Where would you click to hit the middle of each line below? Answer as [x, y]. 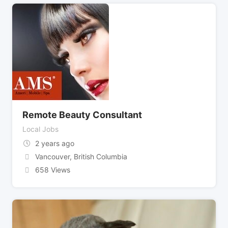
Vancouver [52, 156]
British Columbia [99, 156]
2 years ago [54, 143]
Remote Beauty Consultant [82, 115]
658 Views [52, 169]
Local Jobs [40, 129]
